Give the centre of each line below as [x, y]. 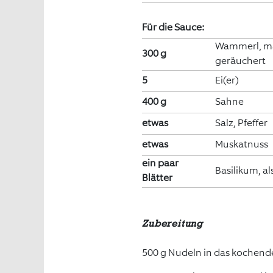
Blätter [158, 178]
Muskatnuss [241, 144]
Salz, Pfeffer [241, 122]
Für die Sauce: [173, 27]
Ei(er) [227, 80]
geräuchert [240, 61]
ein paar [161, 163]
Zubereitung [173, 224]
